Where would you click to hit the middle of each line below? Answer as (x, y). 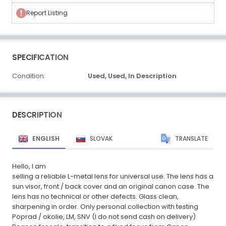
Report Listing (47, 13)
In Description (152, 76)
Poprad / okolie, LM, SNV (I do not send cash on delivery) (104, 216)
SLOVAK (101, 138)
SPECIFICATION (40, 57)
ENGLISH (46, 138)
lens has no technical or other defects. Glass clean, (95, 196)
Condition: (29, 76)
